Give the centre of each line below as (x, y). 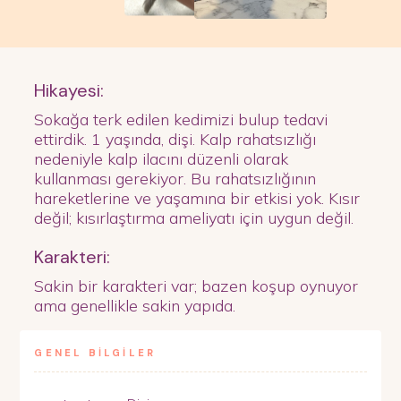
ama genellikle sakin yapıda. (135, 306)
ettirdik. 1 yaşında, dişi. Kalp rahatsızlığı (175, 140)
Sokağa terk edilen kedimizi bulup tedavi (181, 120)
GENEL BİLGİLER (95, 353)
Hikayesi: (69, 91)
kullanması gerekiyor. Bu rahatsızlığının (175, 179)
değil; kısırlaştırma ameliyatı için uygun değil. (194, 218)
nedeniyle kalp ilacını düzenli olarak (162, 159)
